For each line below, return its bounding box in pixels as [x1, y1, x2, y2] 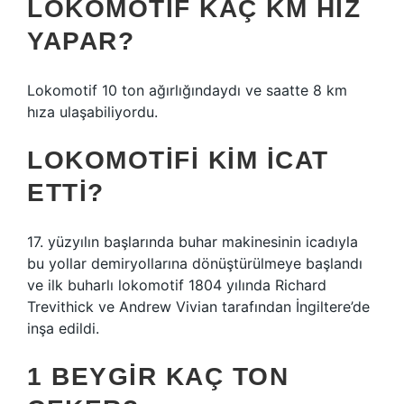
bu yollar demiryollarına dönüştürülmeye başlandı [27, 254, 363, 272]
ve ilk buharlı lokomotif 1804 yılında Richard [27, 276, 326, 294]
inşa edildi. [27, 319, 99, 337]
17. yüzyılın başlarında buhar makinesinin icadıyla [27, 233, 358, 251]
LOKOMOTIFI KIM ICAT [27, 146, 329, 174]
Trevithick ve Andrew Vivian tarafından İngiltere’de [27, 298, 370, 316]
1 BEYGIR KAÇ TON [27, 363, 289, 390]
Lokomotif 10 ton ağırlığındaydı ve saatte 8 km [27, 81, 347, 99]
